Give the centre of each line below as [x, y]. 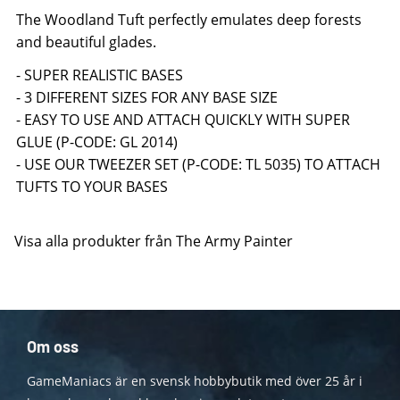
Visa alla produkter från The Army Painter [154, 242]
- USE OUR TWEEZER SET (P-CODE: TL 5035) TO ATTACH [198, 165]
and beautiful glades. [86, 42]
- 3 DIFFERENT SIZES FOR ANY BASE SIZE [147, 98]
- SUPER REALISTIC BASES [100, 75]
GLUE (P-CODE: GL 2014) [97, 142]
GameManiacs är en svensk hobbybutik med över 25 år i [195, 381]
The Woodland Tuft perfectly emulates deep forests [189, 20]
